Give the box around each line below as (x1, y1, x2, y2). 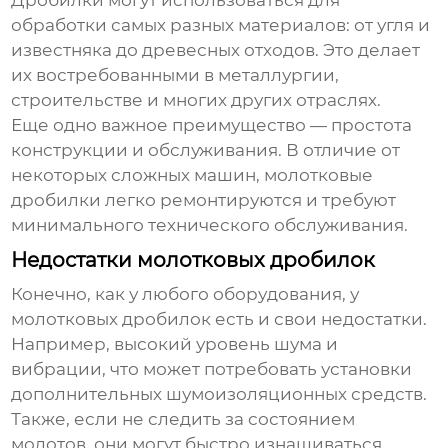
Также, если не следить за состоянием (11, 409, 356, 430)
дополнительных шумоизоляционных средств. (11, 384, 428, 405)
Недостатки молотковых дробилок (11, 248, 376, 273)
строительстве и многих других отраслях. (11, 90, 382, 111)
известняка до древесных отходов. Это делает (11, 40, 421, 61)
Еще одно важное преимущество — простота (11, 115, 413, 136)
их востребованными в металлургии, (11, 65, 340, 86)
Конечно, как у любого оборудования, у (11, 284, 360, 305)
